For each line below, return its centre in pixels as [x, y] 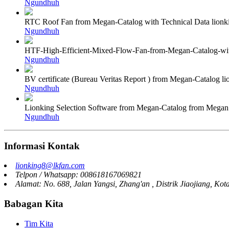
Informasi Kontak [42, 146]
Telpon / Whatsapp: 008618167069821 [78, 175]
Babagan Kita [34, 203]
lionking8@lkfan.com [50, 166]
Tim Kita [39, 223]
